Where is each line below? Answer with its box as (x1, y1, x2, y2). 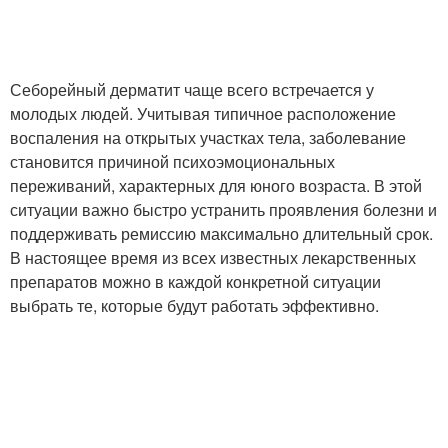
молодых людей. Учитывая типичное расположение (10, 101, 396, 125)
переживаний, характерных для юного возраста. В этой (10, 173, 422, 197)
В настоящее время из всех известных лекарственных (10, 245, 416, 269)
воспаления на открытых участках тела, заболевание (10, 125, 406, 149)
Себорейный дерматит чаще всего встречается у (10, 77, 374, 101)
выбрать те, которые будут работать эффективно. (10, 293, 379, 317)
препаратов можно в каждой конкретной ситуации (10, 269, 381, 293)
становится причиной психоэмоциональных (10, 149, 335, 173)
